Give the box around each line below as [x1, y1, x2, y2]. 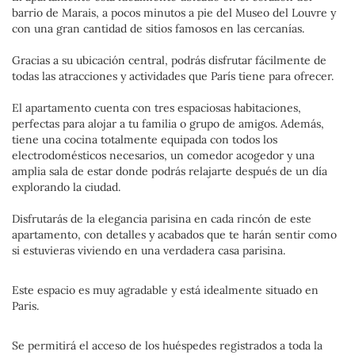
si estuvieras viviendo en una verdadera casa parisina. [12, 243, 285, 258]
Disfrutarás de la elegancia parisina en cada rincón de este [12, 212, 311, 226]
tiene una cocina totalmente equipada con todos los [12, 132, 277, 147]
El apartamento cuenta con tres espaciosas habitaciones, [12, 101, 301, 115]
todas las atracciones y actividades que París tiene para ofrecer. [12, 69, 334, 83]
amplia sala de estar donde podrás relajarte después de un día [12, 164, 327, 178]
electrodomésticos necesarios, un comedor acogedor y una [12, 148, 315, 162]
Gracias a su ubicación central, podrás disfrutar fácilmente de [12, 53, 326, 67]
